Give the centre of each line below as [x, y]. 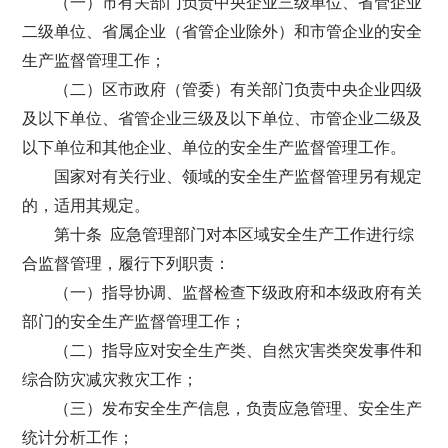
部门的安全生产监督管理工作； [134, 321]
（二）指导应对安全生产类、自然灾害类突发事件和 [238, 350]
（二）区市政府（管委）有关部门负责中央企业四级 [238, 89]
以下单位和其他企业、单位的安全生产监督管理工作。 [214, 147]
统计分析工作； [78, 437]
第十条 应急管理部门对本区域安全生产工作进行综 [234, 234]
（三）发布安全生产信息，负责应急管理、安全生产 [238, 408]
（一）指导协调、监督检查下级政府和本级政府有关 [238, 292]
